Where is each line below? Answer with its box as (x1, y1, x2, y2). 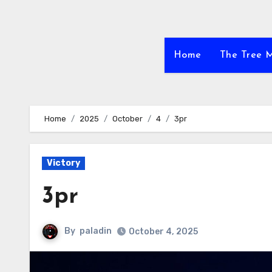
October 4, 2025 (129, 226, 198, 237)
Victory (47, 158, 80, 168)
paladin (80, 226, 112, 237)
